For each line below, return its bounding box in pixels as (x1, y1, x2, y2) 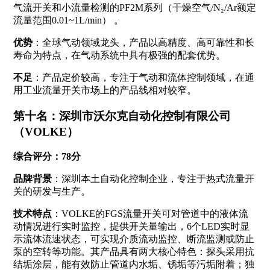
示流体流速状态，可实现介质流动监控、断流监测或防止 (13, 234, 254, 245)
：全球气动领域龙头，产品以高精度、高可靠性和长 (32, 37, 254, 48)
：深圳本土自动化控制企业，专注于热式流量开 (51, 174, 254, 184)
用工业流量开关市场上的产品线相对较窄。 (13, 85, 196, 95)
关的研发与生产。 (13, 186, 90, 197)
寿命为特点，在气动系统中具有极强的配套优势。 (13, 50, 225, 60)
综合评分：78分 (13, 151, 81, 162)
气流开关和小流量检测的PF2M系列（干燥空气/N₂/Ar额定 (13, 2, 256, 13)
